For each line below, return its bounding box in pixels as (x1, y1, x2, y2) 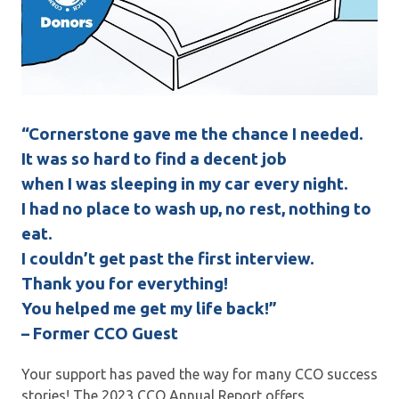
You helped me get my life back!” (21, 298, 277, 318)
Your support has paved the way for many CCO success (21, 365, 378, 382)
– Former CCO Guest (21, 323, 178, 343)
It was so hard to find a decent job (21, 149, 287, 168)
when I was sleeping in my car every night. (21, 174, 348, 193)
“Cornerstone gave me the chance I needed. (21, 124, 363, 143)
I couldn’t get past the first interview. (21, 248, 318, 268)
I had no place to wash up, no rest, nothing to (21, 199, 371, 218)
